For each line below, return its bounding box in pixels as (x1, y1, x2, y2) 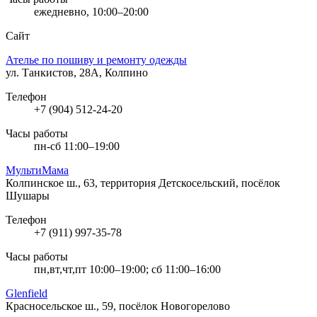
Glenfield (6, 287, 47, 299)
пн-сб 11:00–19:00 (34, 139, 120, 152)
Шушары (6, 189, 50, 202)
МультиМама (6, 163, 69, 176)
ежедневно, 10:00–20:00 (34, 5, 149, 18)
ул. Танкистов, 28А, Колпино (6, 66, 148, 79)
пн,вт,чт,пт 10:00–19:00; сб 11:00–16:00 (34, 263, 221, 275)
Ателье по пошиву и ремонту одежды (6, 53, 187, 66)
